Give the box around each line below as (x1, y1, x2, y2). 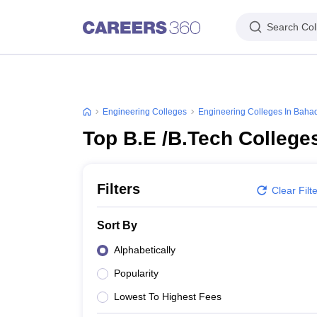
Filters (97, 181, 140, 197)
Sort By (97, 219, 137, 231)
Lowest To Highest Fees (114, 291, 221, 302)
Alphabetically (114, 244, 175, 255)
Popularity (114, 267, 158, 279)
